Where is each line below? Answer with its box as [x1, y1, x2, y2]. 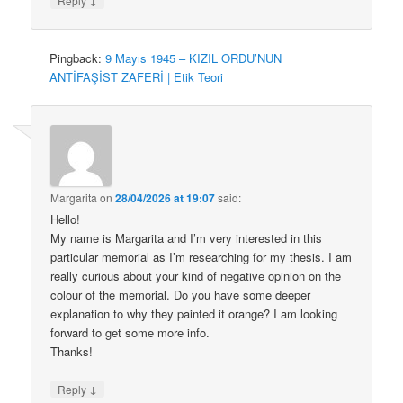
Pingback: [49, 49, 106, 67]
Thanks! [50, 343, 94, 361]
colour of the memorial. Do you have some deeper [50, 286, 311, 304]
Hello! [50, 210, 81, 228]
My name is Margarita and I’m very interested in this [50, 229, 323, 247]
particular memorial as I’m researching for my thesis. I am [50, 248, 353, 266]
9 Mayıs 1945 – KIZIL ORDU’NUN [105, 49, 282, 67]
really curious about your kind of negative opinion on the [50, 267, 342, 285]
